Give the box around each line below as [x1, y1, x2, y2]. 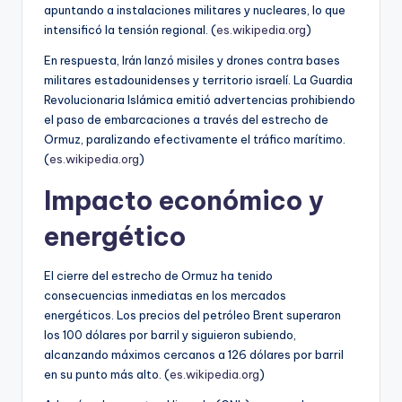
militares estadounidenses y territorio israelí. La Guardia [44, 72, 353, 87]
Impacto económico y [44, 183, 324, 217]
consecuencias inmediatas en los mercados [44, 287, 286, 302]
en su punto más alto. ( [44, 366, 170, 381]
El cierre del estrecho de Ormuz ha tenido [44, 267, 273, 283]
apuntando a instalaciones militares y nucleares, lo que [44, 2, 345, 17]
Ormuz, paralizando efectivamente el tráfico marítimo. [44, 131, 345, 146]
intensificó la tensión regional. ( [44, 22, 216, 37]
